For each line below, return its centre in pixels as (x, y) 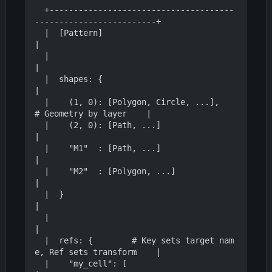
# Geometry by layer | (93, 114)
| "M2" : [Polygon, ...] (39, 172)
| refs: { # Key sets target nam (39, 241)
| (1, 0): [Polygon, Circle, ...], (39, 102)
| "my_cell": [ (39, 264)
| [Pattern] (39, 33)
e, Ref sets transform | (98, 252)
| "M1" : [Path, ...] (39, 148)
